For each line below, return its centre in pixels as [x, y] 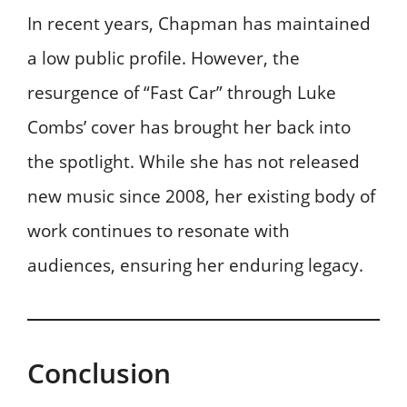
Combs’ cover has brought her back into [189, 127]
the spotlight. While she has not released [194, 161]
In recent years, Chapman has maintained [199, 23]
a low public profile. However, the [164, 58]
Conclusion [99, 372]
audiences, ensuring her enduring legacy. [195, 265]
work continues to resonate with [159, 230]
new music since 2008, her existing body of [201, 196]
